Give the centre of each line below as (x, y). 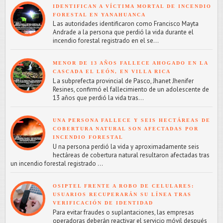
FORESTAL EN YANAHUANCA (99, 14)
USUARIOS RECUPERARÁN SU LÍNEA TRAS (122, 194)
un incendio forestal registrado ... (57, 163)
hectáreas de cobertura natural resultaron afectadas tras (131, 155)
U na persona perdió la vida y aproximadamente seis (126, 146)
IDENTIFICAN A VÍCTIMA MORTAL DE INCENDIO (132, 6)
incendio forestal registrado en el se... (106, 41)
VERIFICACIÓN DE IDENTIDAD (103, 203)
